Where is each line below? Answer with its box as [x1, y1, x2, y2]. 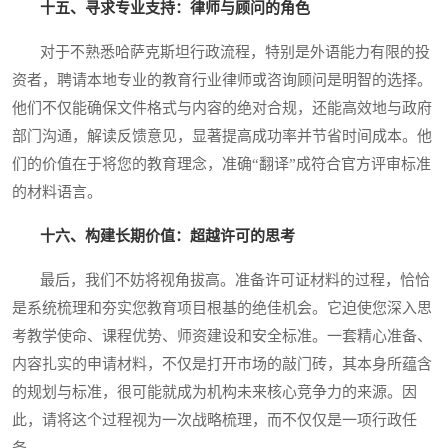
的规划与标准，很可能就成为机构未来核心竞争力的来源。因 [12, 384, 417, 401]
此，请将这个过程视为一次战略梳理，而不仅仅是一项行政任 [12, 412, 417, 429]
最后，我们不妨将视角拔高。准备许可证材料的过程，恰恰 [12, 272, 430, 289]
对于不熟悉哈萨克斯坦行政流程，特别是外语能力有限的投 [12, 44, 430, 61]
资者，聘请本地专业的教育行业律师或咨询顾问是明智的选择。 [12, 72, 432, 89]
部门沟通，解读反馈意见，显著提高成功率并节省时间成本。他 [12, 128, 432, 145]
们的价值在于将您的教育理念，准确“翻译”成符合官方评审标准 [12, 156, 431, 173]
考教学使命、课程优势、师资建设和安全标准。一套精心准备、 [12, 328, 432, 345]
